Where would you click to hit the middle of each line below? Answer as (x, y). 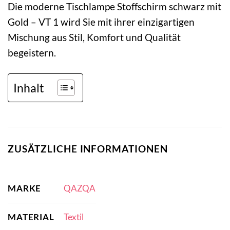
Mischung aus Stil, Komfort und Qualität (94, 37)
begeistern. (32, 53)
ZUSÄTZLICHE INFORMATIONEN (88, 149)
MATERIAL (31, 217)
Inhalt (29, 88)
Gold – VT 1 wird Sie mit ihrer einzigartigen (101, 22)
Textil (73, 217)
